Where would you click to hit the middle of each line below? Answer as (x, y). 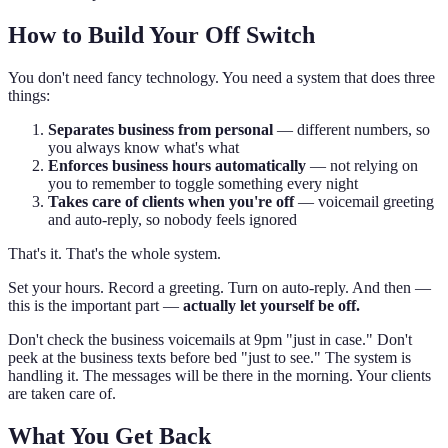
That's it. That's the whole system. (114, 253)
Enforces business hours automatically (177, 165)
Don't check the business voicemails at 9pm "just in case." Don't (210, 339)
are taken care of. (62, 393)
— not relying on (362, 165)
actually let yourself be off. (271, 305)
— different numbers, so (351, 129)
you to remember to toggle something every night (203, 183)
